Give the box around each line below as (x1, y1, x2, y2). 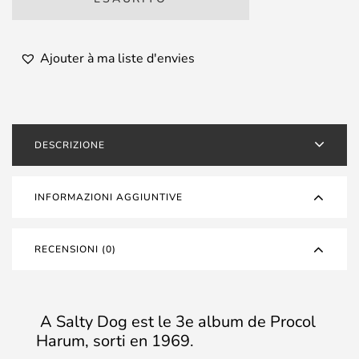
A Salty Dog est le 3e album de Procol (36, 311, 316, 333)
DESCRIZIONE (34, 139, 105, 151)
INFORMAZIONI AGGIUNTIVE (34, 191, 183, 204)
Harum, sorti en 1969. (36, 330, 194, 352)
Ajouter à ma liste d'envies (40, 50, 195, 67)
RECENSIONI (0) (34, 243, 116, 256)
